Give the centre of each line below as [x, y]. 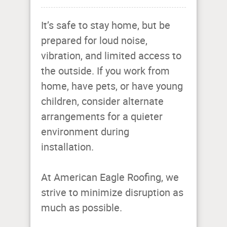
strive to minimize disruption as [112, 193]
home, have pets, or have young [112, 86]
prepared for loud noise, [94, 41]
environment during [85, 132]
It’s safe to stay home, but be [106, 26]
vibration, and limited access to [111, 56]
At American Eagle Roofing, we [110, 178]
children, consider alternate [102, 102]
